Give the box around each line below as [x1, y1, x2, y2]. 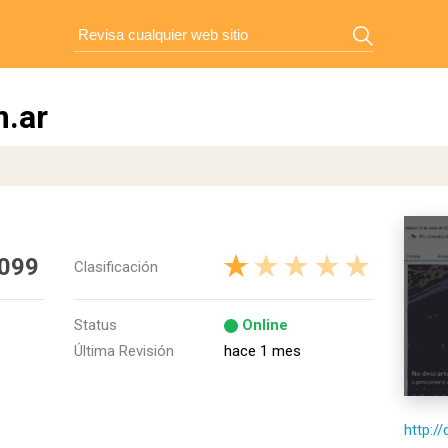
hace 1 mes [224, 342, 301, 360]
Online [242, 316, 288, 334]
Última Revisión [74, 342, 174, 360]
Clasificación [74, 258, 158, 276]
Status [74, 316, 117, 334]
